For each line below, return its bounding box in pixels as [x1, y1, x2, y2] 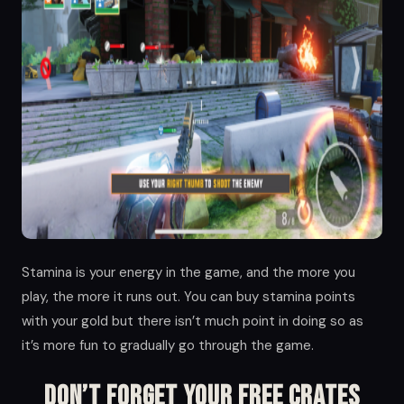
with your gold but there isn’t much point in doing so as [22, 311, 363, 330]
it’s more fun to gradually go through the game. [22, 335, 314, 354]
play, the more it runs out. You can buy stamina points [22, 287, 355, 306]
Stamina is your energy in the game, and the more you [22, 262, 355, 281]
